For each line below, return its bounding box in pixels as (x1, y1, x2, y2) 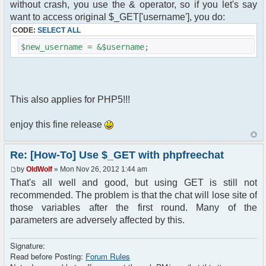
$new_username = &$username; (21, 42, 149, 52)
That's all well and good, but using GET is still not (10, 177, 257, 188)
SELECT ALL (37, 26, 81, 35)
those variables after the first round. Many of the (10, 202, 257, 213)
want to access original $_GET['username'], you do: (10, 12, 225, 23)
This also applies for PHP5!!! (10, 94, 130, 105)
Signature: (10, 239, 45, 251)
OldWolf (26, 164, 52, 173)
